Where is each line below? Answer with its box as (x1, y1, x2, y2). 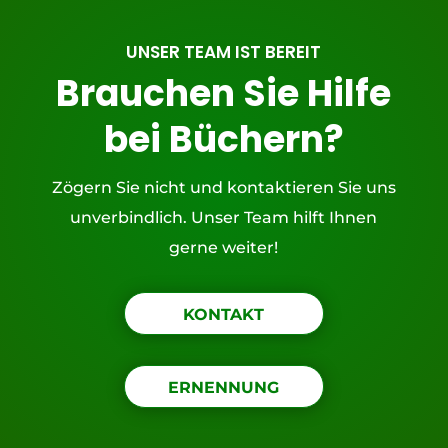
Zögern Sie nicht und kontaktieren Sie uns (51, 178, 396, 197)
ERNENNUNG (168, 378, 280, 397)
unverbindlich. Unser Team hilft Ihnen (70, 208, 378, 227)
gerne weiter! (169, 238, 279, 257)
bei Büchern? (103, 114, 344, 165)
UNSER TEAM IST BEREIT (126, 40, 322, 64)
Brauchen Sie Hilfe (56, 68, 392, 119)
